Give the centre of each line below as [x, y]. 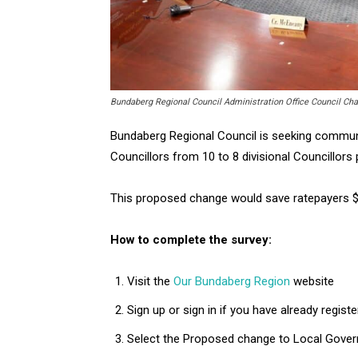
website [312, 281]
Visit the [150, 281]
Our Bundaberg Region [232, 281]
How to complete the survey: [191, 239]
